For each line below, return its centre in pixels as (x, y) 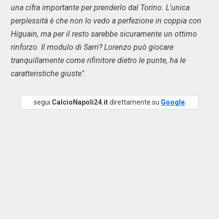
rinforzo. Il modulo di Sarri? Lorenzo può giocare (92, 47)
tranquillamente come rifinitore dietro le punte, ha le (98, 60)
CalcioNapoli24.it (80, 102)
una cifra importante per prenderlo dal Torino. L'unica (100, 8)
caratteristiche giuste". (49, 74)
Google (173, 102)
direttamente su (135, 102)
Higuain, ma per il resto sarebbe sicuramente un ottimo (104, 34)
